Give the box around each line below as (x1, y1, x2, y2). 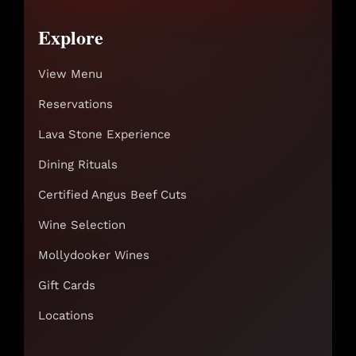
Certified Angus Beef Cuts (38, 188, 187, 202)
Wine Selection (38, 218, 126, 232)
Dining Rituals (38, 157, 118, 172)
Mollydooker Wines (38, 248, 149, 262)
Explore (38, 23, 103, 51)
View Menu (38, 67, 103, 81)
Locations (38, 308, 94, 323)
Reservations (38, 97, 113, 111)
